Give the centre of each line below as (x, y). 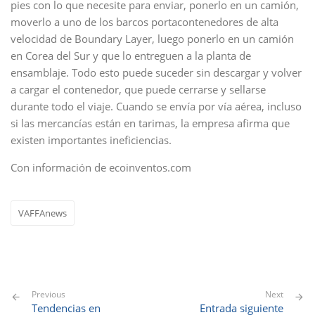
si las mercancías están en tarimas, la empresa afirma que (150, 123)
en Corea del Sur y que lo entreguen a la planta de (131, 56)
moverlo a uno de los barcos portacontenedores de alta (144, 22)
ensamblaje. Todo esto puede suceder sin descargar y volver (156, 72)
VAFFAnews (43, 213)
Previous (49, 294)
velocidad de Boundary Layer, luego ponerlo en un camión (152, 39)
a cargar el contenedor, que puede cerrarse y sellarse (138, 89)
